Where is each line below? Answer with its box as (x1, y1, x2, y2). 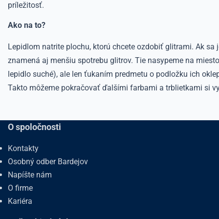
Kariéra (8, 197, 32, 206)
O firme (8, 183, 33, 193)
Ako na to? (8, 21, 47, 30)
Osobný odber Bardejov (8, 157, 88, 166)
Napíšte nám (8, 170, 52, 179)
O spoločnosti (8, 122, 61, 132)
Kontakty (8, 144, 39, 153)
